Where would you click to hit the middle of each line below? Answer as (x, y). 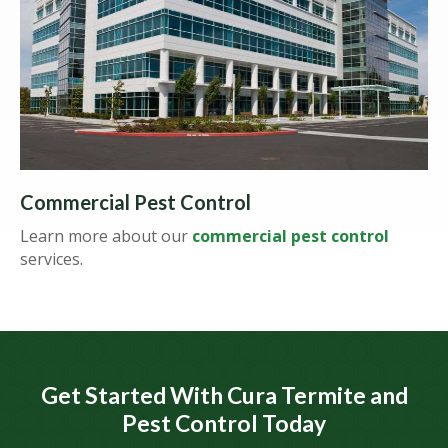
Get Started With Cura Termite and (224, 395)
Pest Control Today (224, 423)
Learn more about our (106, 236)
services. (51, 259)
